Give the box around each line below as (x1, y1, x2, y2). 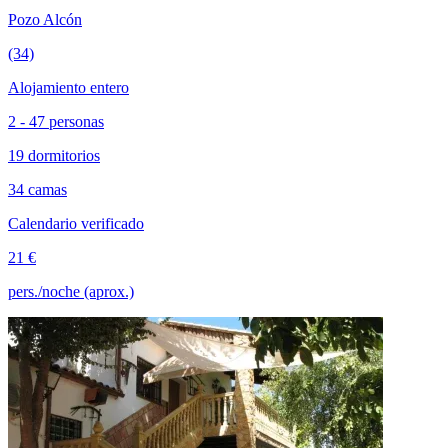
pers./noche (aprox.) (8, 282, 134, 300)
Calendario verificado (8, 214, 144, 232)
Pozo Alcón (8, 10, 82, 28)
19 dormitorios (8, 146, 100, 164)
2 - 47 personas (8, 112, 104, 130)
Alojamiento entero (8, 78, 129, 96)
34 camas (8, 180, 67, 198)
